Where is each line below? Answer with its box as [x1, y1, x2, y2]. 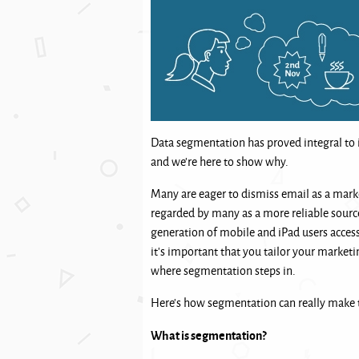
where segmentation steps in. [151, 262, 298, 279]
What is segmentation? [151, 326, 268, 344]
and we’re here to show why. [151, 153, 288, 170]
